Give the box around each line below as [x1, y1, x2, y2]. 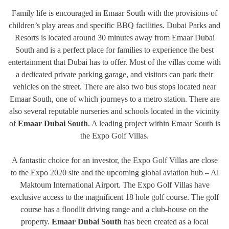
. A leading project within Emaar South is [87, 119, 220, 128]
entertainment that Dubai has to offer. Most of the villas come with [8, 57, 221, 66]
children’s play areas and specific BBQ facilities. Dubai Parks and [9, 20, 220, 30]
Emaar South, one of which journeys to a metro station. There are [9, 94, 220, 103]
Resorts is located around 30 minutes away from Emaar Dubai [14, 33, 215, 42]
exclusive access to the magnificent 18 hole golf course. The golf [10, 192, 219, 201]
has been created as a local [121, 217, 209, 226]
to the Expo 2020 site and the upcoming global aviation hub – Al [10, 168, 219, 177]
